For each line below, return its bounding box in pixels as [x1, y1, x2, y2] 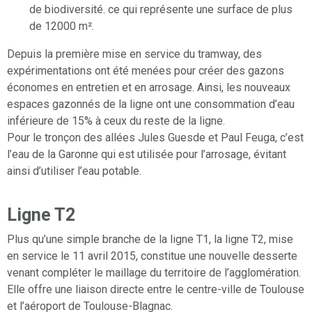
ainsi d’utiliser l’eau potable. [7, 164, 141, 178]
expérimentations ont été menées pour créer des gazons [7, 64, 284, 78]
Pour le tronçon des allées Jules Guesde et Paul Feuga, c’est [7, 131, 304, 145]
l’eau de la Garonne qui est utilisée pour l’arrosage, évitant [7, 148, 286, 162]
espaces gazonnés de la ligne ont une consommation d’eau [7, 97, 295, 111]
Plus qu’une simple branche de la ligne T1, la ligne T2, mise [7, 233, 293, 247]
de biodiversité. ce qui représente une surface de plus [29, 3, 292, 17]
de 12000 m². [29, 19, 94, 33]
